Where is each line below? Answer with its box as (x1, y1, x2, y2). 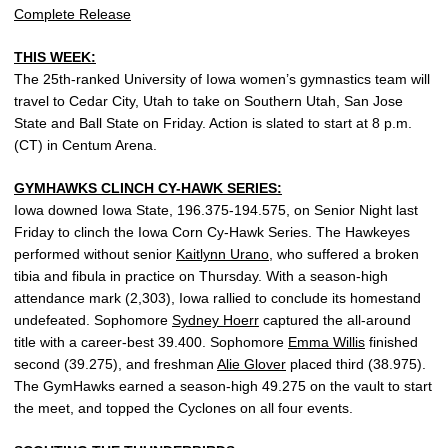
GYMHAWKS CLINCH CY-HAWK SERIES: (14, 180, 282, 196)
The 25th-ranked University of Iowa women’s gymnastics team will (14, 71, 430, 87)
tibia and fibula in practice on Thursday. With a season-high (14, 268, 388, 284)
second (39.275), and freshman (14, 356, 217, 372)
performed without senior (14, 246, 176, 262)
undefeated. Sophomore (14, 312, 172, 328)
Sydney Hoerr (172, 312, 259, 328)
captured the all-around (259, 312, 411, 328)
